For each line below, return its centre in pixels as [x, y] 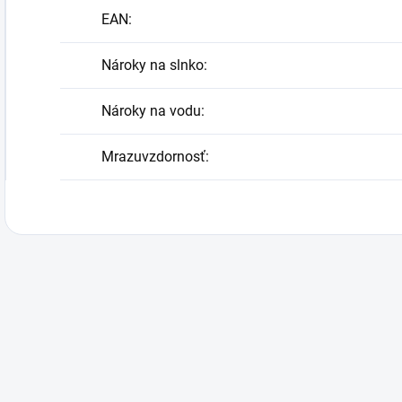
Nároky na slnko [153, 65]
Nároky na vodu [151, 110]
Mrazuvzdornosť [153, 156]
